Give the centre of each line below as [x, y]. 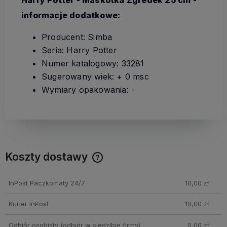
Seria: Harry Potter [79, 50]
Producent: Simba [77, 37]
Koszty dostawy [48, 157]
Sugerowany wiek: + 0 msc [95, 76]
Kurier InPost [28, 204]
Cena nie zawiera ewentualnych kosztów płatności [98, 166]
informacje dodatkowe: [71, 15]
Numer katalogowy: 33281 [93, 63]
